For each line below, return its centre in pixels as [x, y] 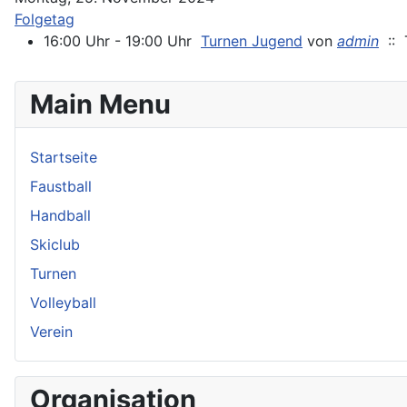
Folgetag [45, 19]
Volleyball [63, 302]
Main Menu [100, 104]
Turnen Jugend [252, 40]
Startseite [64, 157]
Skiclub [55, 244]
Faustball [61, 186]
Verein [51, 331]
